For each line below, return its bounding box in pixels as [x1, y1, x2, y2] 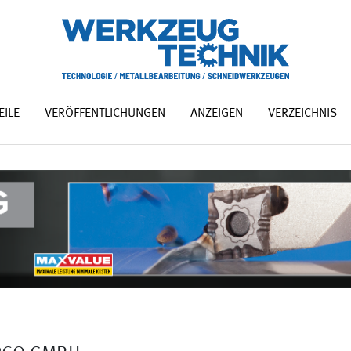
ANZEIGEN [190, 107, 243, 120]
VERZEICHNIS [267, 107, 337, 120]
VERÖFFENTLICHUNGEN [44, 107, 165, 120]
